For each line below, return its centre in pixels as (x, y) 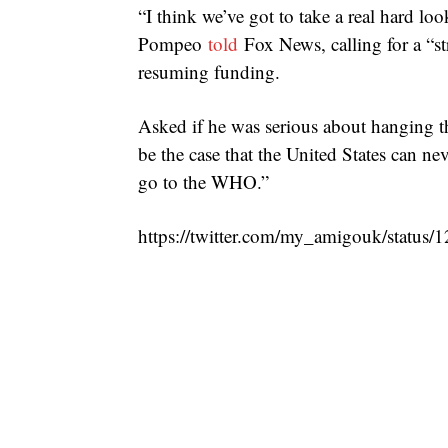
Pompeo (173, 44)
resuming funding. (209, 72)
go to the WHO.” (203, 182)
